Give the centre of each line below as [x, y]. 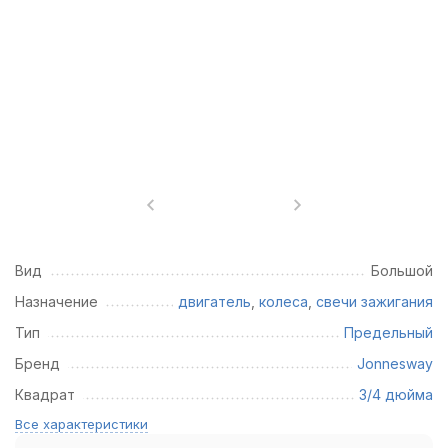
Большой [402, 270]
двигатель [214, 301]
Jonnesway [395, 363]
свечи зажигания [374, 301]
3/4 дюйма [396, 394]
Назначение [56, 301]
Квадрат [45, 394]
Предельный [388, 332]
